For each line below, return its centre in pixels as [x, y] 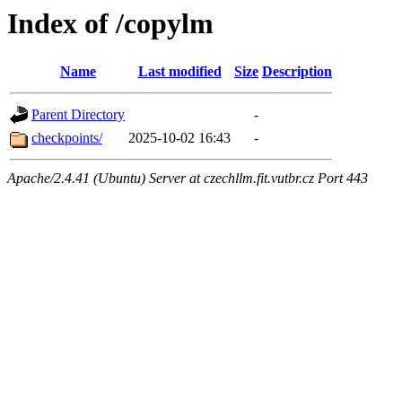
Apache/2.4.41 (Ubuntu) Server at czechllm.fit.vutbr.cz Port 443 [188, 179]
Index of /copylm [110, 23]
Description [297, 72]
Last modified [179, 72]
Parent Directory [78, 115]
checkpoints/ [67, 138]
